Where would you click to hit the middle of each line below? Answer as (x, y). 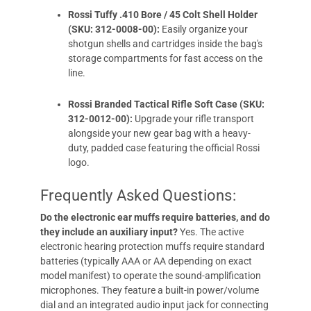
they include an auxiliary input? (109, 232)
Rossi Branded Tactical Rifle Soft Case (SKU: (166, 104)
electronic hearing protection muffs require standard (152, 246)
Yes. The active (211, 232)
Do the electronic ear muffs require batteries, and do (155, 217)
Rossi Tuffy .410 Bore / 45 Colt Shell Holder (163, 15)
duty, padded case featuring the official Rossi (164, 148)
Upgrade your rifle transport (193, 119)
